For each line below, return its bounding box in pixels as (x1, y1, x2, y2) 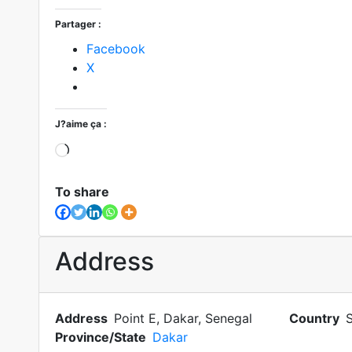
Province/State (54, 329, 146, 345)
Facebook (86, 41, 145, 57)
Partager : (54, 18, 101, 30)
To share (54, 184, 109, 200)
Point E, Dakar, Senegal (113, 310, 252, 326)
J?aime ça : (54, 118, 107, 130)
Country (288, 310, 339, 326)
